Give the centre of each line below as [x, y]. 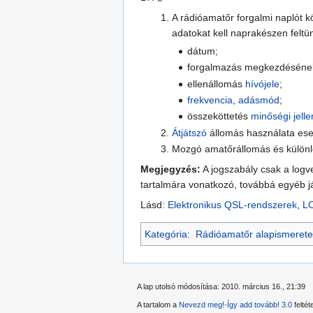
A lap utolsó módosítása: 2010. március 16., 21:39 [221, 286]
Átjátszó [189, 132]
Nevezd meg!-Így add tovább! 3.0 [235, 305]
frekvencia [210, 100]
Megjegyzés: [170, 169]
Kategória [166, 234]
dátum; [203, 51]
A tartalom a [158, 305]
